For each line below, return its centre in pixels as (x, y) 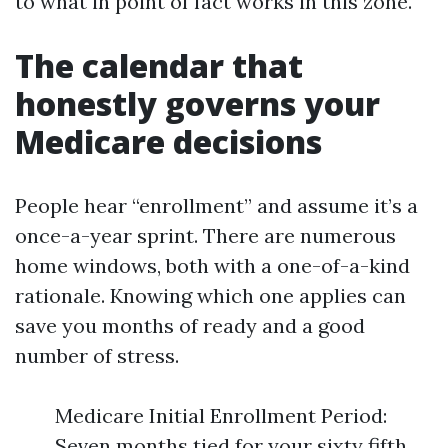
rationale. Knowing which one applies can (210, 295)
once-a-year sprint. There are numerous (205, 235)
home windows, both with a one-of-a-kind (212, 265)
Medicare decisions (168, 141)
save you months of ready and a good (190, 325)
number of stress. (97, 355)
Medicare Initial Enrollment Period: (221, 415)
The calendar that (159, 65)
